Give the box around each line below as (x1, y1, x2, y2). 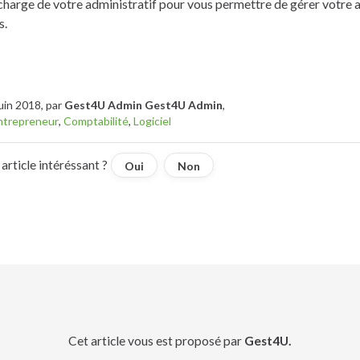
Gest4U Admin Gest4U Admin (64, 97, 223, 112)
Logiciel (133, 113, 171, 128)
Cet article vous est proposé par (68, 333, 244, 349)
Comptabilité (63, 113, 129, 128)
